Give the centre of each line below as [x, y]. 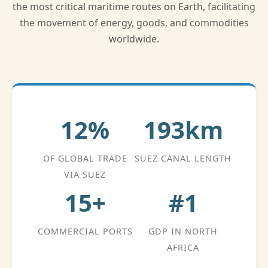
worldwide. [134, 39]
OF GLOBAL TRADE [85, 158]
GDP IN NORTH [183, 231]
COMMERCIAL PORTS [85, 231]
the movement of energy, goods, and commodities [134, 23]
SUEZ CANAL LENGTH [183, 158]
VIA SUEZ [85, 174]
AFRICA [183, 247]
